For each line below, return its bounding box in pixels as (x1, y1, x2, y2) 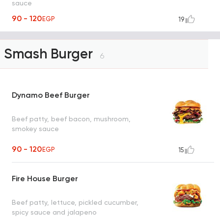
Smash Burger (4, 46, 96, 62)
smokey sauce (12, 124, 59, 133)
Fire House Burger (12, 174, 78, 184)
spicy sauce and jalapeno (12, 208, 97, 216)
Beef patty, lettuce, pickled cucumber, (12, 198, 138, 206)
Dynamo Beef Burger (12, 90, 90, 100)
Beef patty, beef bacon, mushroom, (12, 114, 131, 123)
